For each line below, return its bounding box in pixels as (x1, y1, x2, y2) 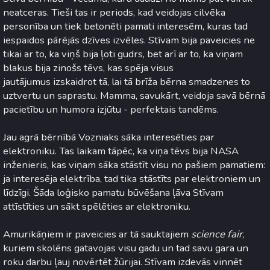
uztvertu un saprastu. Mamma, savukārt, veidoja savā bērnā (3, 89, 265, 103)
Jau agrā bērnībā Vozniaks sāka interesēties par (3, 130, 215, 145)
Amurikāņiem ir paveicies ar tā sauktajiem (3, 227, 191, 242)
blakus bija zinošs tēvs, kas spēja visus (3, 61, 174, 75)
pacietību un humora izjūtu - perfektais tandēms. (3, 102, 219, 117)
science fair (191, 227, 242, 242)
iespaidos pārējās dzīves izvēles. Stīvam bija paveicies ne (3, 33, 255, 48)
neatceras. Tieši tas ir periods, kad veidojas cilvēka (3, 5, 225, 20)
